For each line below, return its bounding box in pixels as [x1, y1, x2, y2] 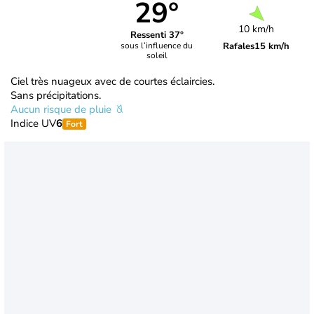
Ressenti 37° [130, 29, 184, 42]
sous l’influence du [121, 40, 193, 52]
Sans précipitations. [11, 88, 101, 102]
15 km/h [254, 39, 290, 53]
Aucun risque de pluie [11, 102, 114, 116]
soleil [146, 50, 168, 62]
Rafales [223, 39, 255, 53]
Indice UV [11, 116, 56, 130]
